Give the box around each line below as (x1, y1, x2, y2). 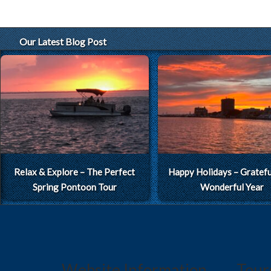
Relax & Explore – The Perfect (14, 166, 135, 178)
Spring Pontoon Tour (32, 181, 117, 193)
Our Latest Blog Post (19, 35, 106, 47)
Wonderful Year (200, 181, 264, 193)
